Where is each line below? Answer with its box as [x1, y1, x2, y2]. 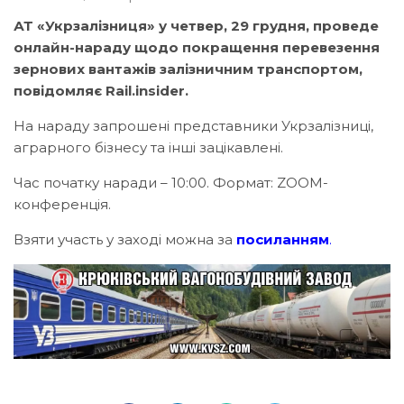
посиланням [236, 231, 329, 249]
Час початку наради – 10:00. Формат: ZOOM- [14, 174, 328, 192]
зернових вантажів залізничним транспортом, [14, 60, 363, 78]
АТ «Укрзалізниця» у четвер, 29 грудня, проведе [14, 17, 379, 35]
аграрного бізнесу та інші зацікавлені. [14, 139, 283, 157]
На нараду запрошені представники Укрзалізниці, [14, 117, 373, 135]
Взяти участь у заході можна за [14, 231, 236, 249]
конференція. [14, 196, 111, 214]
